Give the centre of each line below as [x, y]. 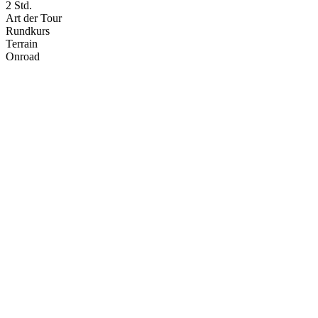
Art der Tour [34, 18]
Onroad [23, 56]
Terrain [22, 43]
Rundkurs [28, 31]
